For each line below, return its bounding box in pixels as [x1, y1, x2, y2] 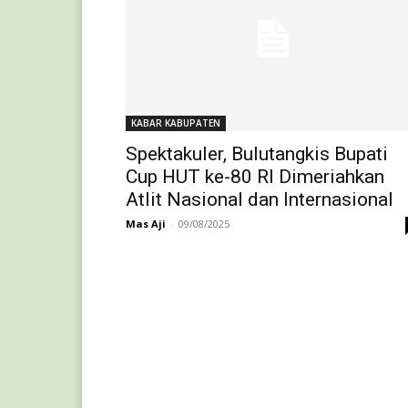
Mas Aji [126, 216, 166, 230]
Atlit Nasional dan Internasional [126, 188, 393, 210]
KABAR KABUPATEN [131, 116, 220, 129]
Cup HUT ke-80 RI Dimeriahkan [126, 165, 384, 188]
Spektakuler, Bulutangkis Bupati [126, 142, 388, 165]
